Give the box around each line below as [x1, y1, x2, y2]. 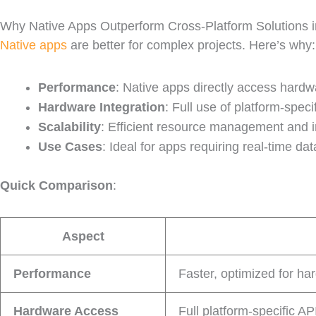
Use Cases [38, 139, 102, 154]
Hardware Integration [38, 99, 165, 114]
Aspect [61, 229, 104, 243]
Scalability [38, 119, 101, 134]
